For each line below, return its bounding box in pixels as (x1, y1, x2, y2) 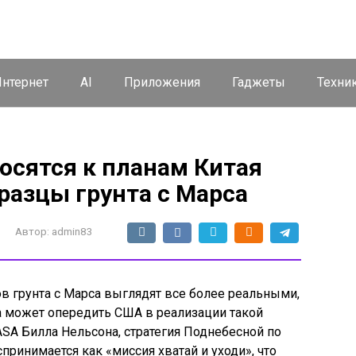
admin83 (52, 225, 93, 238)
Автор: (15, 225, 49, 238)
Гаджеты (232, 75, 285, 90)
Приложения (124, 75, 200, 90)
